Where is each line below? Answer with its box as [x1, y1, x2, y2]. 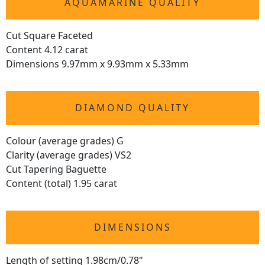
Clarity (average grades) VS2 [6, 148, 131, 162]
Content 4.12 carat [6, 43, 88, 57]
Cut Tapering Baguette [6, 163, 106, 176]
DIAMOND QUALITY [75, 101, 190, 115]
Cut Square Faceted [6, 29, 93, 43]
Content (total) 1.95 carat [6, 177, 117, 190]
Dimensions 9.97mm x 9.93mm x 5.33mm [6, 57, 189, 71]
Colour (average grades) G [6, 134, 124, 148]
